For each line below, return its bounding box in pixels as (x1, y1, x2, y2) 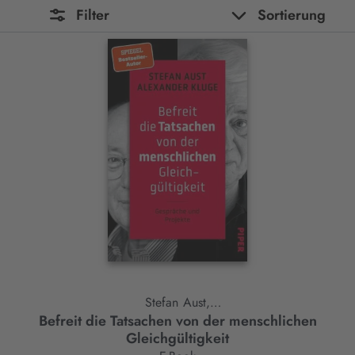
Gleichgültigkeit (126, 328, 229, 349)
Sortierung (257, 5, 326, 25)
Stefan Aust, (144, 293, 211, 312)
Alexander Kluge (132, 312, 223, 331)
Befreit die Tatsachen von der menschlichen (38, 311, 317, 332)
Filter (75, 5, 109, 25)
